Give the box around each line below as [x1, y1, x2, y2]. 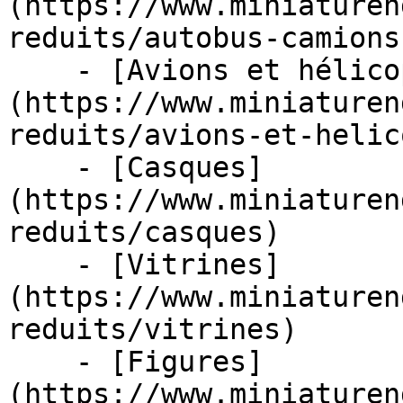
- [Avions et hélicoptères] [7, 54, 76, 86]
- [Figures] [7, 345, 76, 378]
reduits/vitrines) [7, 313, 298, 345]
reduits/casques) [7, 216, 281, 248]
